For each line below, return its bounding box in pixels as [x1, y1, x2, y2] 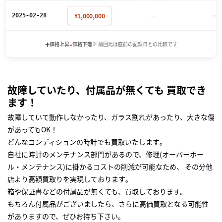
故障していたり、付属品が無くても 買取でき [7, 82, 206, 97]
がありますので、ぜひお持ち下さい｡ [7, 211, 121, 221]
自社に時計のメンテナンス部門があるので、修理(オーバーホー [7, 149, 204, 159]
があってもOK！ [7, 124, 57, 134]
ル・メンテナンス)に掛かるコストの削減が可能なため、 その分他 [7, 161, 213, 171]
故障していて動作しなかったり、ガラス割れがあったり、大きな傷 [7, 111, 215, 122]
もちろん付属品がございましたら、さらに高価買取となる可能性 [7, 198, 209, 209]
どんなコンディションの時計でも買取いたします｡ [7, 136, 163, 147]
